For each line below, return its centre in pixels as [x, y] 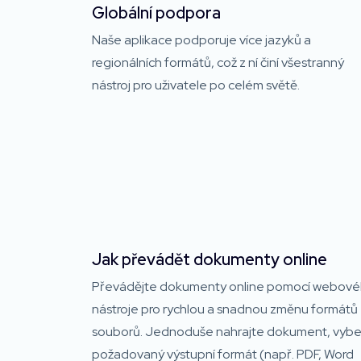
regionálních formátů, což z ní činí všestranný [218, 62]
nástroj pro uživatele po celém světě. [196, 85]
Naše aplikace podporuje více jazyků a [201, 39]
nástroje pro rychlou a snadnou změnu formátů [225, 309]
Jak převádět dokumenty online [210, 259]
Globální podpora [156, 12]
